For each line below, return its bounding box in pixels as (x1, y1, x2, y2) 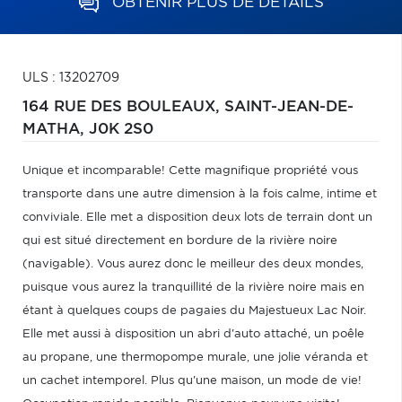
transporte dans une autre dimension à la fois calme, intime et (22, 188, 377, 200)
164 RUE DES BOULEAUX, (22, 100, 224, 114)
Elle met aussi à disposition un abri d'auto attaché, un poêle (22, 328, 364, 340)
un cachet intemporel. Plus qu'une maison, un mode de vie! (22, 375, 362, 387)
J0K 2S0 (89, 122, 153, 136)
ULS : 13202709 (22, 72, 119, 84)
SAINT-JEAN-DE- (224, 100, 354, 114)
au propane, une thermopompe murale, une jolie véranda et (22, 352, 368, 363)
